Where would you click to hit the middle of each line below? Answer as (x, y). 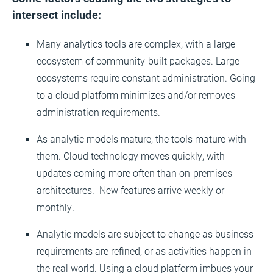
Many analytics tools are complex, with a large (136, 43)
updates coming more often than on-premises (134, 172)
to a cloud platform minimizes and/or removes (136, 94)
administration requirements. (98, 112)
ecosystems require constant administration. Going (146, 77)
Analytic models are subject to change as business (145, 233)
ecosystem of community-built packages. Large (138, 60)
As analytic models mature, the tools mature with (141, 138)
